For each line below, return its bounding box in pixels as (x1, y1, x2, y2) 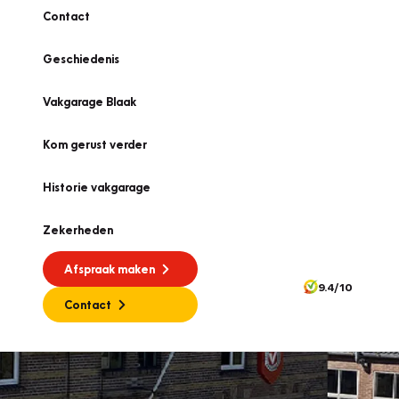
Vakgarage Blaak (43, 94, 136, 109)
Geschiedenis (43, 52, 119, 66)
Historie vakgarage (43, 180, 151, 194)
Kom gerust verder (43, 137, 147, 151)
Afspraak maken (64, 262, 155, 276)
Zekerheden (43, 223, 113, 237)
